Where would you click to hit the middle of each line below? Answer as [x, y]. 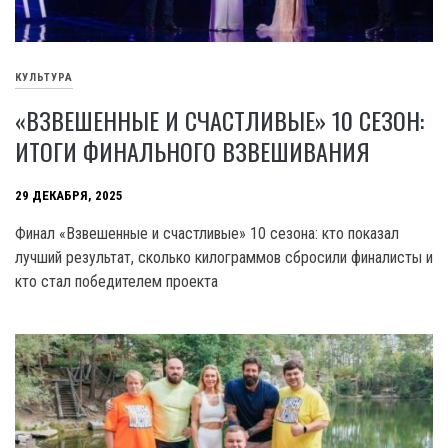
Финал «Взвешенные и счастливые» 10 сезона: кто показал [207, 234]
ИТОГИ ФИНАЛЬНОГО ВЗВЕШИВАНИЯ [192, 151]
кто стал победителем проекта [116, 282]
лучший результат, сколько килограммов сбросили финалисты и [224, 258]
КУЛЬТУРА [44, 78]
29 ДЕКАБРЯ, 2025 [69, 196]
